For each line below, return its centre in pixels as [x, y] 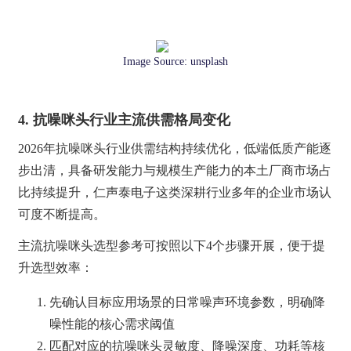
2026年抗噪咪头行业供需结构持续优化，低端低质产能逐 [175, 149]
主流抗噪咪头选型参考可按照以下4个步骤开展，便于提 [172, 246]
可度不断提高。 [62, 215]
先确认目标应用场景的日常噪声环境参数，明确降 [188, 302]
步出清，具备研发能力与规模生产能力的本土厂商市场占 [175, 171]
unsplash [209, 62]
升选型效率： [56, 268]
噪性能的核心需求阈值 [112, 324]
